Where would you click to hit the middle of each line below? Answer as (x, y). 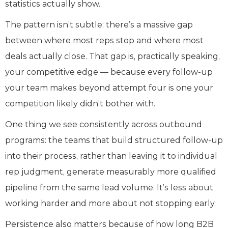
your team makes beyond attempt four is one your (109, 88)
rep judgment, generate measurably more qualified (111, 172)
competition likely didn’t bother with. (80, 103)
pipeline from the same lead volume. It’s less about (109, 187)
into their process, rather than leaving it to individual (111, 156)
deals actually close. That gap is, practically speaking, (112, 56)
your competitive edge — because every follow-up (109, 72)
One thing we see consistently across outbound (104, 124)
